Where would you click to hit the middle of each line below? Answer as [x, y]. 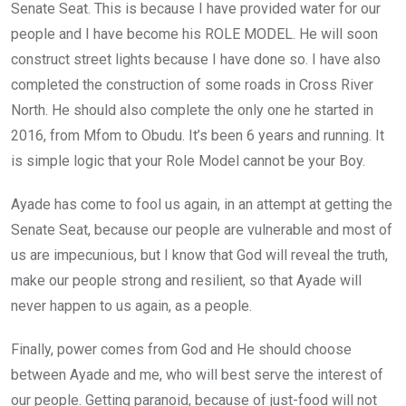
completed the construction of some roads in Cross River [192, 84]
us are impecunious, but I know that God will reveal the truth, [199, 255]
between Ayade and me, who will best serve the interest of [197, 374]
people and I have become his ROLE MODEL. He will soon [194, 34]
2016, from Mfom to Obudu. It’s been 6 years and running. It [198, 135]
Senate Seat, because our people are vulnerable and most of [202, 229]
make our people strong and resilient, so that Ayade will [186, 280]
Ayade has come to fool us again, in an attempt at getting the [202, 204]
